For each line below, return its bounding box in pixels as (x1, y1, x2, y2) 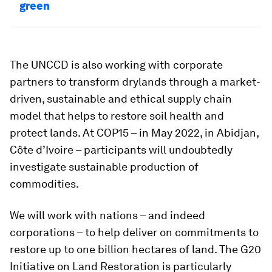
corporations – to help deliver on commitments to (10, 225, 259, 239)
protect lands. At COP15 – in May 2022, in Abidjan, (10, 126, 259, 139)
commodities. (10, 177, 79, 190)
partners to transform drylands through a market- (10, 75, 260, 88)
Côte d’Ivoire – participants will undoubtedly (10, 143, 233, 156)
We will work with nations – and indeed (10, 208, 205, 222)
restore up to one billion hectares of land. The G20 (10, 242, 261, 256)
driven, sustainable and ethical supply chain (10, 92, 232, 105)
